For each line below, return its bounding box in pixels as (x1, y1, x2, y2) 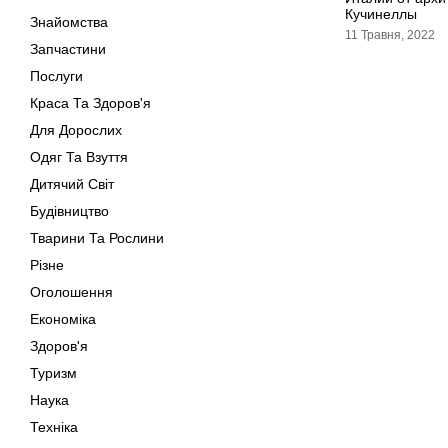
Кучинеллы (345, 6, 417, 22)
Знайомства (30, 14, 108, 30)
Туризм (30, 365, 77, 381)
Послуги (30, 68, 83, 84)
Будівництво (30, 203, 109, 219)
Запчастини (30, 41, 106, 57)
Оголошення (30, 284, 113, 300)
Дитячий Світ (30, 176, 114, 192)
